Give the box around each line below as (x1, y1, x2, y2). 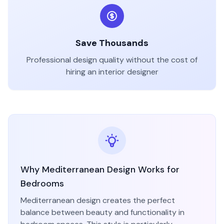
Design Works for (104, 163, 179, 175)
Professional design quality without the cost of (26, 54, 197, 65)
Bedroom (20, 177, 59, 189)
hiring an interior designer (65, 66, 158, 77)
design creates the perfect (74, 195, 175, 205)
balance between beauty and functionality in (20, 207, 184, 217)
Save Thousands (75, 37, 148, 49)
